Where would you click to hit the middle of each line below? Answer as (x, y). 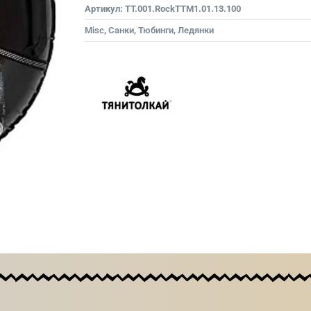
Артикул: (105, 9)
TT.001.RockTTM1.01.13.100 (183, 9)
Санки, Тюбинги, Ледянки (161, 30)
